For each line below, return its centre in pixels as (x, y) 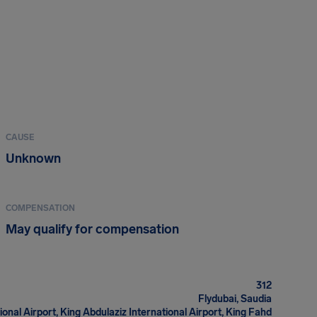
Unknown (33, 158)
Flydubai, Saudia (235, 299)
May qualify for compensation (92, 229)
